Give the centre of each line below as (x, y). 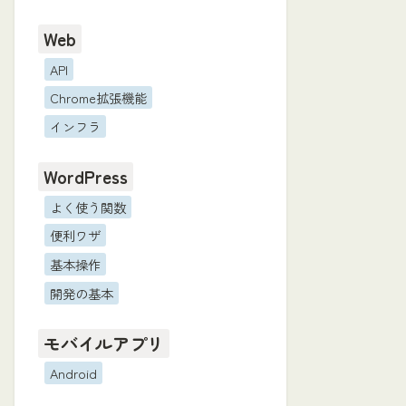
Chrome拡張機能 (98, 98)
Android (73, 373)
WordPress (86, 177)
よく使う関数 (87, 207)
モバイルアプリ (104, 344)
